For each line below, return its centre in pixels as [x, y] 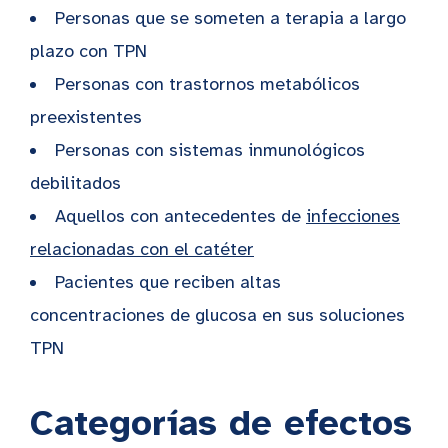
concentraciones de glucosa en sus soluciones [217, 314]
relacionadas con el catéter [142, 248]
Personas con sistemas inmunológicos [210, 149]
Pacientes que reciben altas [168, 281]
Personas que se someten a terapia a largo [230, 17]
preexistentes [86, 116]
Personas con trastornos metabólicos [207, 83]
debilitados [75, 182]
